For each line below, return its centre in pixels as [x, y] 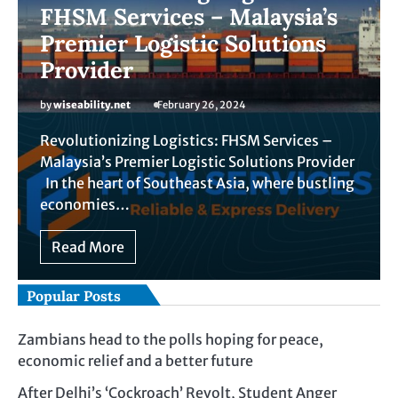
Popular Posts [74, 296]
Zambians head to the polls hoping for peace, [171, 340]
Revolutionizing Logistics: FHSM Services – [186, 141]
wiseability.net [92, 105]
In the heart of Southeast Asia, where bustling [197, 183]
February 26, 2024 [202, 105]
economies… [85, 205]
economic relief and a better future [135, 361]
